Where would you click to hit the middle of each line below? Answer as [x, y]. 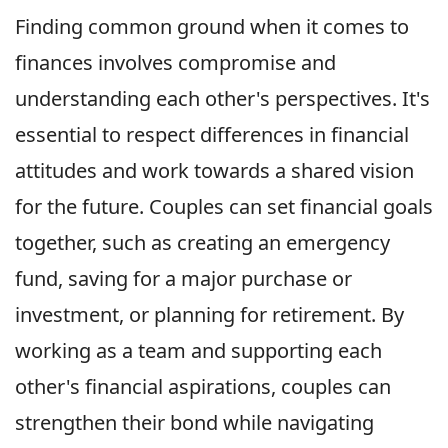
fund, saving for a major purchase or [183, 278]
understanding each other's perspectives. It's [222, 98]
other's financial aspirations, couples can [203, 386]
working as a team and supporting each [198, 350]
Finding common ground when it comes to [212, 26]
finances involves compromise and [175, 62]
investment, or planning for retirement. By [209, 314]
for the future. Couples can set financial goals [224, 206]
